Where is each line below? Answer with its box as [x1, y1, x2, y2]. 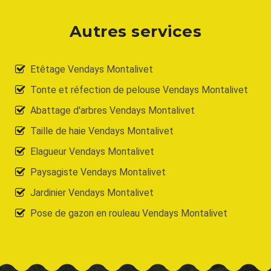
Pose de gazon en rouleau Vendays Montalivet [30, 207, 227, 219]
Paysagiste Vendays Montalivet [30, 166, 166, 178]
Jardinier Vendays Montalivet [30, 186, 154, 198]
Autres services [69, 21, 202, 41]
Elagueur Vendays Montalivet [30, 145, 154, 157]
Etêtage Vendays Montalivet [30, 63, 153, 75]
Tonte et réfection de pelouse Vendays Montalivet [30, 83, 248, 96]
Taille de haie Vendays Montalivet [30, 125, 174, 137]
